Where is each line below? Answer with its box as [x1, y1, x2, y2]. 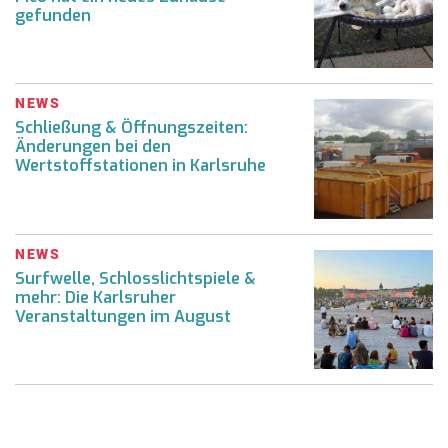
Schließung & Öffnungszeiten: [15, 117, 248, 139]
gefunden [15, 4, 91, 26]
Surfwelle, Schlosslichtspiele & [15, 267, 256, 289]
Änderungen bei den [15, 136, 171, 158]
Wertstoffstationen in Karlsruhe [15, 155, 266, 177]
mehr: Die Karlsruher [15, 286, 176, 308]
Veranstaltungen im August [15, 305, 231, 327]
